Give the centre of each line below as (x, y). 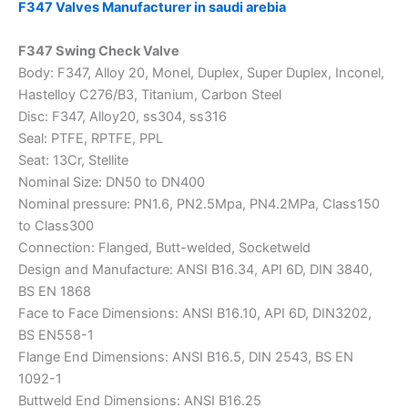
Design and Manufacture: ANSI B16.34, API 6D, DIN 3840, (195, 269)
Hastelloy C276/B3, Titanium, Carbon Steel (150, 94)
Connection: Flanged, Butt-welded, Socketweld (164, 247)
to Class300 (56, 225)
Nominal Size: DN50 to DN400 (112, 182)
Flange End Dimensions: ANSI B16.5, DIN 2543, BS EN (186, 357)
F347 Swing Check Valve (99, 51)
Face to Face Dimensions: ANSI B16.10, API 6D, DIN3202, (195, 313)
